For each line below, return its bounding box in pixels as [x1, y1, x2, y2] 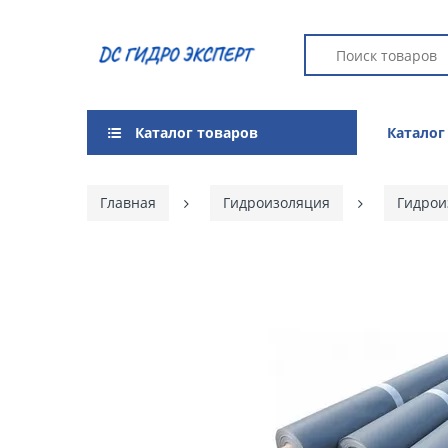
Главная [100, 193, 156, 212]
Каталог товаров [135, 123, 258, 142]
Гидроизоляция [223, 193, 330, 212]
